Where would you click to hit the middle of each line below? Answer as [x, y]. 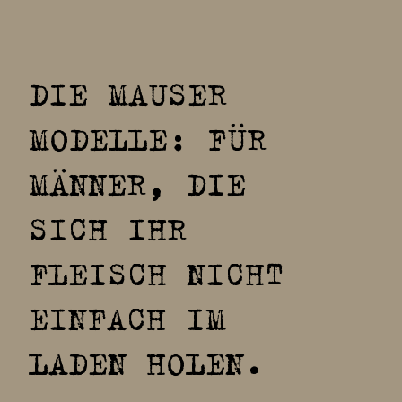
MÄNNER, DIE [137, 182]
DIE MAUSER [128, 92]
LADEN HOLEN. [147, 362]
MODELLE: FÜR [148, 137]
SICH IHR [108, 227]
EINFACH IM [127, 317]
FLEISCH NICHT [157, 272]
